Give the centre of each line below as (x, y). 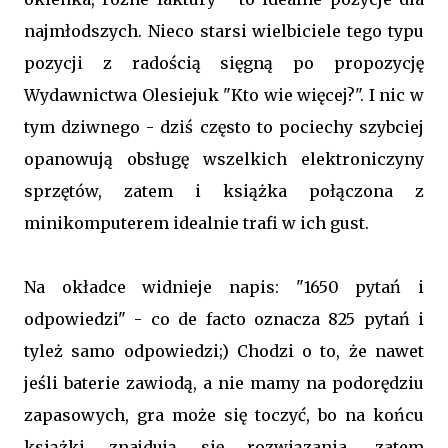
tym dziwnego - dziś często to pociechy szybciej (224, 127)
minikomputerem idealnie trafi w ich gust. (196, 223)
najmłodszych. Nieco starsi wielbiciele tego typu (224, 31)
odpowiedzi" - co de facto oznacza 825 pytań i (224, 319)
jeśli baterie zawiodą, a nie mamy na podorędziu (224, 383)
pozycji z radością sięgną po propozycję (224, 63)
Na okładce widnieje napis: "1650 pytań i (224, 287)
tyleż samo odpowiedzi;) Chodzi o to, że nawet (224, 351)
